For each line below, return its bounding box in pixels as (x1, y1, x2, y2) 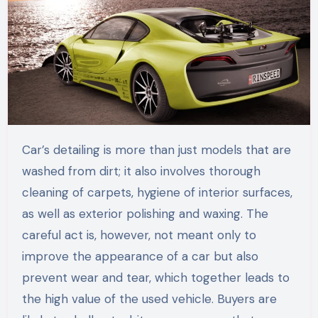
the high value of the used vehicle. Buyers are (21, 291, 277, 307)
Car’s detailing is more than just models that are (21, 142, 31, 158)
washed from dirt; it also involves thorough (21, 163, 261, 180)
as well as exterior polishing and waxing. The (21, 206, 268, 222)
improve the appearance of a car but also (21, 248, 258, 265)
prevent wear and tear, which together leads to (21, 270, 290, 286)
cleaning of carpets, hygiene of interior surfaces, (21, 185, 292, 201)
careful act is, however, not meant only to (21, 227, 256, 243)
